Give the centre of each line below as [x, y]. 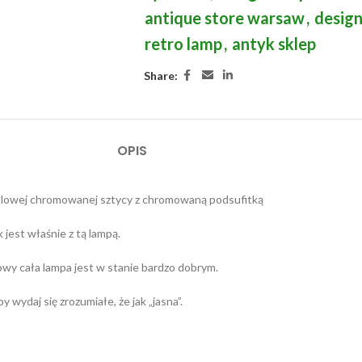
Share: [160, 75]
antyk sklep [274, 44]
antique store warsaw [224, 18]
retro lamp [183, 44]
